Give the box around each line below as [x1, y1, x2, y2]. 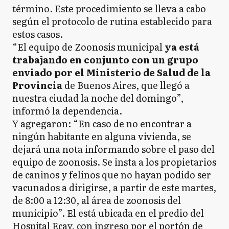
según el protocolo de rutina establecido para [12, 14, 212, 28]
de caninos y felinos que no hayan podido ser [12, 167, 211, 181]
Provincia [12, 78, 62, 92]
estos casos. [12, 27, 63, 41]
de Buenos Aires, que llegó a [62, 78, 190, 92]
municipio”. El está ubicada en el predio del [12, 205, 204, 220]
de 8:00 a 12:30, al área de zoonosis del [12, 193, 181, 207]
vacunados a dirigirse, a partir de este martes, [12, 180, 216, 194]
